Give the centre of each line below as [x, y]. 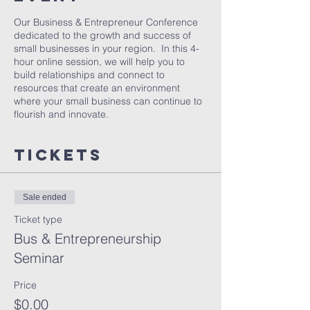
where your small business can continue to [108, 101]
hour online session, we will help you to [99, 62]
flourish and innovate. [61, 114]
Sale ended [45, 197]
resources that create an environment [97, 88]
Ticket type [38, 219]
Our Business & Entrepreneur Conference [106, 22]
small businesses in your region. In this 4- [107, 48]
